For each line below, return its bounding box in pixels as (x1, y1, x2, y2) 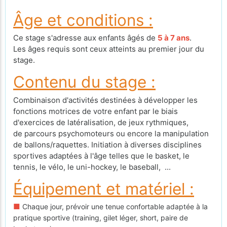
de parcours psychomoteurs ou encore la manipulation (13, 128, 209, 138)
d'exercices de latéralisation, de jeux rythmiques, (13, 117, 188, 127)
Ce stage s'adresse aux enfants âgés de (13, 33, 158, 43)
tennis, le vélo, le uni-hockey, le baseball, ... (13, 162, 171, 172)
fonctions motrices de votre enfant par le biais (13, 106, 178, 116)
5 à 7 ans (158, 33, 190, 43)
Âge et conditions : (13, 10, 153, 30)
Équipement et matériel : (13, 178, 194, 199)
